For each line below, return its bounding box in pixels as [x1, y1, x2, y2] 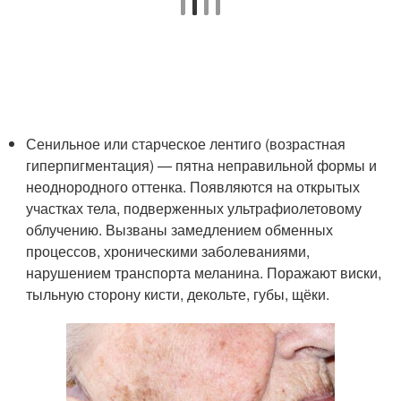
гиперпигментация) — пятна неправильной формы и [26, 154, 378, 175]
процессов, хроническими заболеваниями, [26, 240, 311, 261]
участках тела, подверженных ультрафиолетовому [26, 197, 363, 218]
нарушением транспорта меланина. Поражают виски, [26, 261, 382, 283]
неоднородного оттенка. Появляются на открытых [26, 175, 361, 197]
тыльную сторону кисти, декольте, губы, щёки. [26, 283, 330, 304]
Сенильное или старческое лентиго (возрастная [26, 132, 346, 154]
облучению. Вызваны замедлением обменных [26, 218, 334, 240]
